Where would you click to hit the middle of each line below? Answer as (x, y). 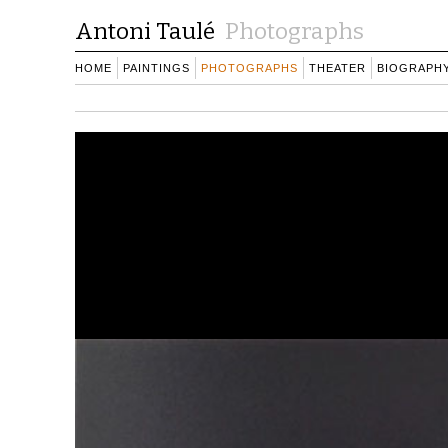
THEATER (337, 68)
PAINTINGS (156, 68)
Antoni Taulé (145, 31)
